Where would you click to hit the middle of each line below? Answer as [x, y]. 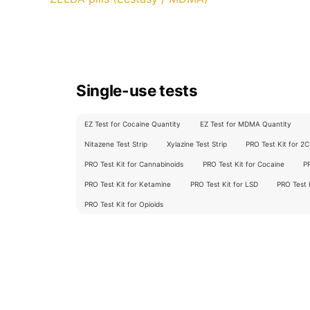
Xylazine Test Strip [197, 144]
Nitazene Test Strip [116, 144]
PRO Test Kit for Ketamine [128, 184]
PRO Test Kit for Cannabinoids [134, 164]
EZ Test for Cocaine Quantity [133, 124]
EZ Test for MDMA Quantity [245, 124]
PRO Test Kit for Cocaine [243, 164]
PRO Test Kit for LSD [224, 184]
